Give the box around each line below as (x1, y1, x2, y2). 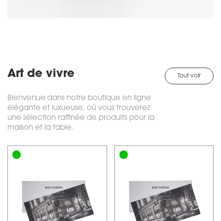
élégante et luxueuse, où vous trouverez (7, 104, 150, 112)
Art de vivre (7, 68, 74, 80)
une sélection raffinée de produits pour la (7, 114, 154, 122)
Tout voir (178, 73, 201, 79)
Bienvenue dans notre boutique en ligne (7, 94, 151, 102)
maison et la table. (7, 124, 75, 132)
